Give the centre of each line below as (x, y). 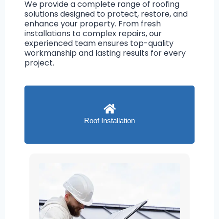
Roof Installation (109, 121)
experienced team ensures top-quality (99, 44)
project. (39, 63)
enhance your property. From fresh (93, 24)
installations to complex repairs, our (93, 34)
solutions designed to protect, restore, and (106, 14)
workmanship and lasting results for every (105, 53)
